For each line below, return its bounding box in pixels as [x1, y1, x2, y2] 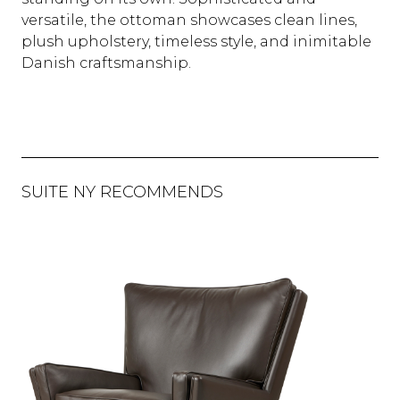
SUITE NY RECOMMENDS [21, 181, 223, 202]
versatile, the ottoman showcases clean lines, [21, 12, 357, 29]
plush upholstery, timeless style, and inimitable [21, 33, 371, 51]
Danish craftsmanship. [21, 54, 191, 72]
